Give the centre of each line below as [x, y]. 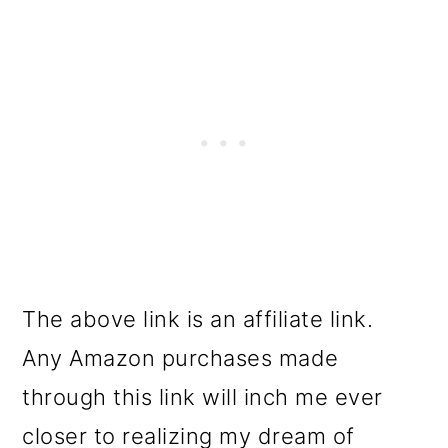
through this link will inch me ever [202, 397]
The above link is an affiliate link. [201, 319]
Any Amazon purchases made [180, 358]
